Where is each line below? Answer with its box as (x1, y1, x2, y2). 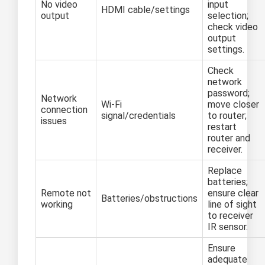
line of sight (208, 199, 257, 211)
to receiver (208, 210, 253, 222)
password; (208, 88, 250, 99)
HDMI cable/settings (101, 4, 190, 16)
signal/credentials (101, 110, 176, 122)
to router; (208, 110, 247, 122)
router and (208, 132, 250, 144)
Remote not (41, 188, 91, 199)
